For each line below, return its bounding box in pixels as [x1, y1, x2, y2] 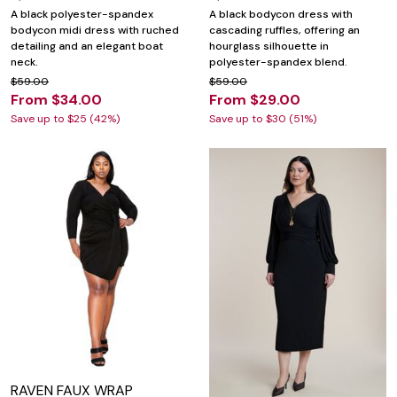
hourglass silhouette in [209, 39, 329, 54]
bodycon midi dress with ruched [11, 23, 179, 38]
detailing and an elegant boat [11, 39, 163, 54]
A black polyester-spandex [11, 7, 153, 22]
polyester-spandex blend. [209, 55, 347, 70]
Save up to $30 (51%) [209, 112, 316, 127]
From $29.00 [209, 90, 300, 110]
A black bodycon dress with [209, 7, 353, 22]
